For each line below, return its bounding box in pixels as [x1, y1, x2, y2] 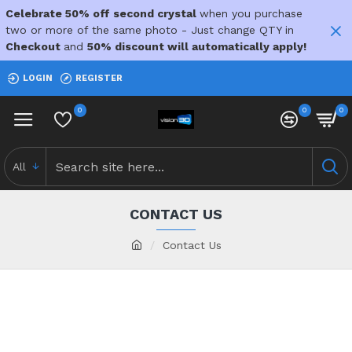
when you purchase [200, 7, 302, 20]
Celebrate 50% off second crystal [5, 7, 200, 20]
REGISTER [75, 72, 123, 83]
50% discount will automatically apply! [87, 40, 306, 53]
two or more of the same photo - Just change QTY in [5, 24, 294, 36]
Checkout [5, 40, 64, 53]
